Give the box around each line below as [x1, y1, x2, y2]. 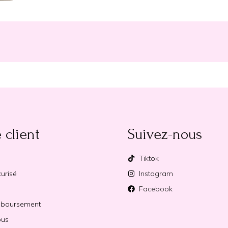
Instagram [139, 169, 174, 179]
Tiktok [139, 154, 159, 163]
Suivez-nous [127, 126, 202, 143]
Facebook [139, 184, 173, 194]
